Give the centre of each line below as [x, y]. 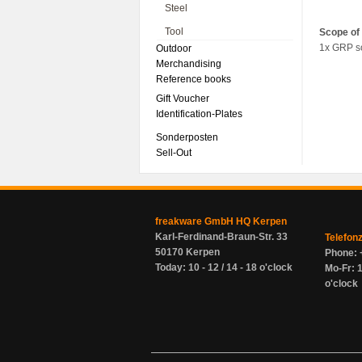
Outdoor [174, 48]
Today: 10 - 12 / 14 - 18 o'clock [224, 267]
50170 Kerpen [187, 252]
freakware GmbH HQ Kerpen [221, 221]
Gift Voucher [183, 99]
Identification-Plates [199, 114]
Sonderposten [187, 137]
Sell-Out [174, 153]
